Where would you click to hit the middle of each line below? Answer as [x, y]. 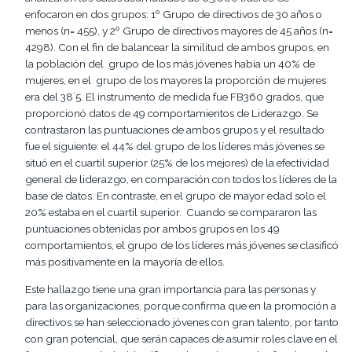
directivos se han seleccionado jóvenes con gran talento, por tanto [182, 323]
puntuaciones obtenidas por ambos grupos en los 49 [152, 229]
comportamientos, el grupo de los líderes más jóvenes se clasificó [182, 246]
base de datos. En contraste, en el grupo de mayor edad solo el [176, 196]
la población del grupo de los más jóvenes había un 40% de [170, 64]
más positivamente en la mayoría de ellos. [125, 262]
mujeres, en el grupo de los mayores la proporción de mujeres [176, 81]
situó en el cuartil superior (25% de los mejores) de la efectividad [177, 163]
